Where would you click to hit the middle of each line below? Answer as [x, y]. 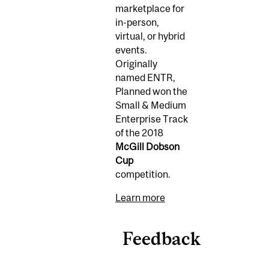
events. [131, 50]
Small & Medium [151, 105]
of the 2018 [139, 132]
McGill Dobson [147, 146]
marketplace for [150, 8]
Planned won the [151, 91]
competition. [143, 174]
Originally [136, 63]
